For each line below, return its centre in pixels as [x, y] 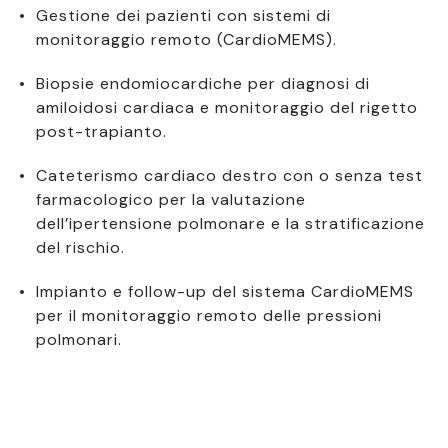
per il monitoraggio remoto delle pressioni [209, 315]
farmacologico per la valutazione [171, 199]
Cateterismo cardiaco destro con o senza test [229, 175]
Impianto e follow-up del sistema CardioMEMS [225, 291]
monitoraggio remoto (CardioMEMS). [186, 39]
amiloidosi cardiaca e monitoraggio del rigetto [227, 107]
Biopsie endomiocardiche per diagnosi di [203, 83]
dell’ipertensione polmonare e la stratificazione [230, 223]
